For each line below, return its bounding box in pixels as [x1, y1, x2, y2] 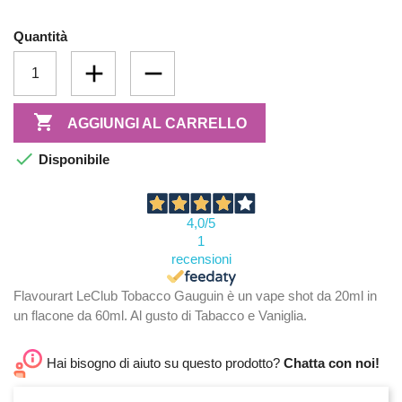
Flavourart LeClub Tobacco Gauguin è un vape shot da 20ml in [13, 288, 377, 304]
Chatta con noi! [284, 355, 380, 371]
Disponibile [35, 152, 109, 168]
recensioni [170, 251, 232, 267]
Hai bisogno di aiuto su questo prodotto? [47, 355, 284, 371]
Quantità [13, 29, 67, 44]
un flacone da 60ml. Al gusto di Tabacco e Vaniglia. [13, 308, 307, 324]
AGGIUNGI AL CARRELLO [66, 115, 247, 131]
